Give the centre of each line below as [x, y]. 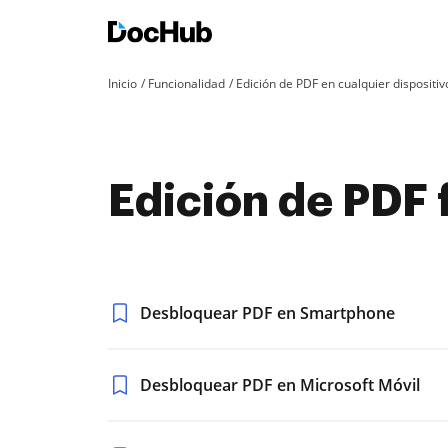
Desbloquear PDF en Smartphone [267, 313]
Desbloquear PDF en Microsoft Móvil [280, 385]
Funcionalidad [186, 83]
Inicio [122, 83]
